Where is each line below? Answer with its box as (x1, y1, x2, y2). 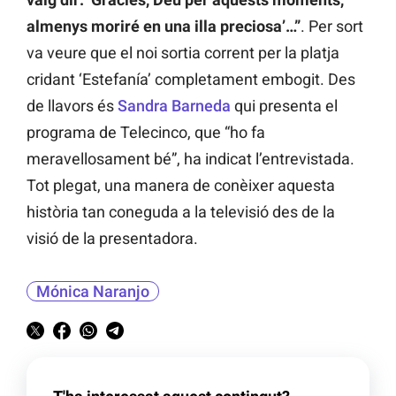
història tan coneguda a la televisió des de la (27, 202, 335, 222)
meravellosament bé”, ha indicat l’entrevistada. (27, 149, 354, 169)
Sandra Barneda (118, 96, 231, 116)
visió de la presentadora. (27, 229, 198, 248)
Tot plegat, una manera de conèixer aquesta (27, 176, 335, 195)
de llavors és (27, 96, 118, 116)
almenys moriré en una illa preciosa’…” (27, 17, 301, 36)
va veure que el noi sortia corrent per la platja (27, 43, 339, 63)
